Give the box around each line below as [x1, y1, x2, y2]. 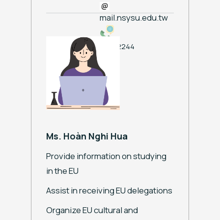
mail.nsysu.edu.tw [100, 11, 168, 23]
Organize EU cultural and [46, 204, 138, 216]
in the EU [46, 165, 79, 176]
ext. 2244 [100, 41, 135, 52]
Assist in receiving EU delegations [46, 184, 172, 196]
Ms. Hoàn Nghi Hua [46, 130, 128, 142]
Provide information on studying [46, 150, 166, 162]
